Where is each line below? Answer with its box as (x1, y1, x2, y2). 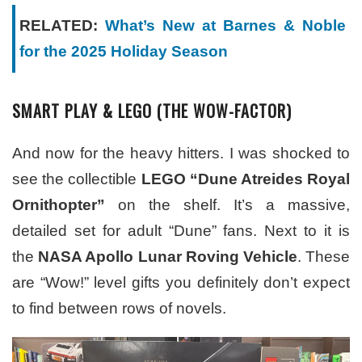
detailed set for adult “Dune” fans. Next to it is (12, 222, 350, 240)
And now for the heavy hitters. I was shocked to (12, 145, 350, 162)
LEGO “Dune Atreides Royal (141, 170, 350, 188)
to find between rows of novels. (12, 300, 226, 318)
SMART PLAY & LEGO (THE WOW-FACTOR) (12, 99, 292, 124)
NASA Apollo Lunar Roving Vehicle (38, 248, 297, 266)
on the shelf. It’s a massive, (105, 196, 350, 214)
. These (297, 248, 351, 266)
